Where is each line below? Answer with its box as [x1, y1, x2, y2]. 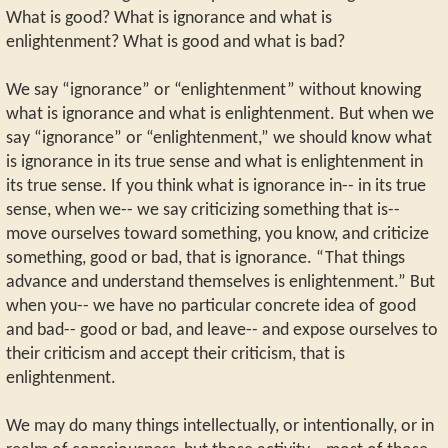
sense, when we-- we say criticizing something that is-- [6, 201, 400, 219]
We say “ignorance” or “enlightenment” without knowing [6, 81, 421, 99]
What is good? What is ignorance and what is [6, 9, 332, 27]
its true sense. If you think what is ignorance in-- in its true [6, 177, 426, 195]
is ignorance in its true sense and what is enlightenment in [6, 153, 423, 171]
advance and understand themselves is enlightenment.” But [6, 273, 435, 291]
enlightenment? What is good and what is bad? [6, 33, 345, 51]
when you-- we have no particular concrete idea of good [6, 297, 416, 315]
